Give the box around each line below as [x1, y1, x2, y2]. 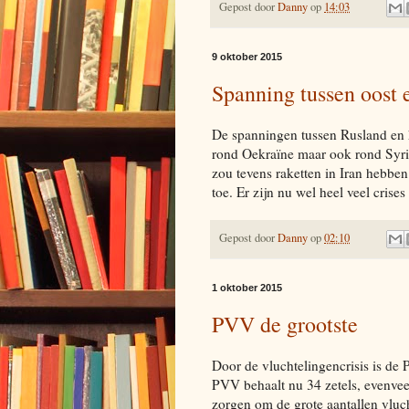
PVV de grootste [212, 309, 358, 340]
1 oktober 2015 [212, 282, 282, 294]
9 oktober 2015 [212, 51, 282, 63]
